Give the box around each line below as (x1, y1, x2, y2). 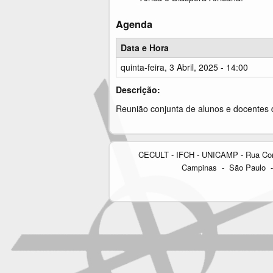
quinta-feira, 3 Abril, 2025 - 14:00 (121, 61, 248, 73)
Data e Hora (121, 41, 169, 54)
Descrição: (116, 83, 163, 96)
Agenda (116, 17, 152, 31)
